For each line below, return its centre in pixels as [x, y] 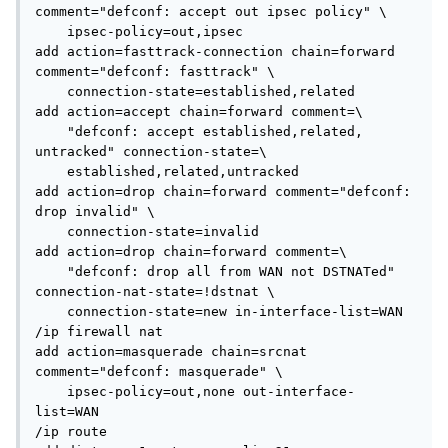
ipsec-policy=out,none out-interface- [51, 392]
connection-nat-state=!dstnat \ [155, 292]
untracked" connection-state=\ [151, 152]
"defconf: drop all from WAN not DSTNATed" [51, 272]
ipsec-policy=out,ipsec [51, 32]
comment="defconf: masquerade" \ [159, 372]
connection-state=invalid [51, 232]
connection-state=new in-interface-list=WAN [51, 312]
